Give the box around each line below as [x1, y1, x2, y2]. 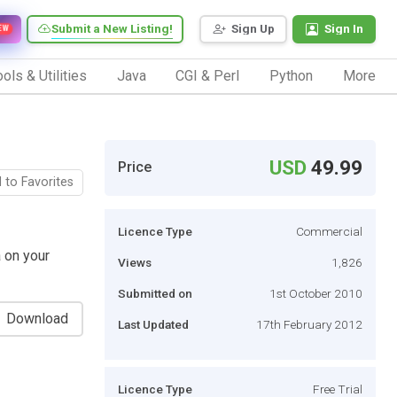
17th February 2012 [256, 316, 362, 331]
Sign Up [231, 21, 275, 36]
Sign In [324, 21, 363, 36]
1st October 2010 [269, 285, 362, 300]
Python [269, 66, 314, 84]
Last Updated [118, 316, 189, 331]
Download [6, 309, 68, 327]
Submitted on [118, 285, 192, 300]
